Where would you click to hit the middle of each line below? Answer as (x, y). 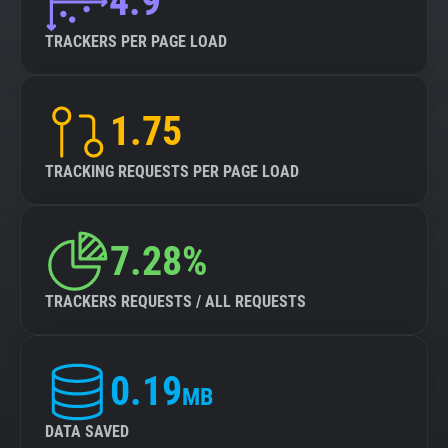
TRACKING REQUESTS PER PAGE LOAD (172, 171)
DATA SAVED (87, 431)
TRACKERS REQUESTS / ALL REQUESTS (175, 301)
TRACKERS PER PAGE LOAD (136, 41)
